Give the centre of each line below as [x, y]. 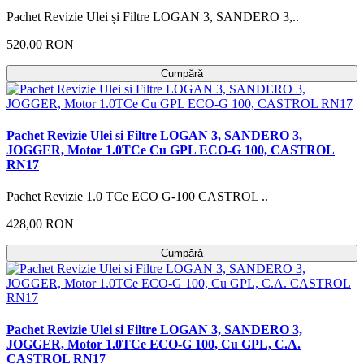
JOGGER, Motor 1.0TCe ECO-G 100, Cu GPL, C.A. [154, 344]
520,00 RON [40, 44]
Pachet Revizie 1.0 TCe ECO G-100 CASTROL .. [137, 197]
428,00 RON [40, 224]
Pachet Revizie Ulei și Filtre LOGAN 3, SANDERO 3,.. [153, 16]
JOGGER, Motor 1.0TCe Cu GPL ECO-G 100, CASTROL [171, 149]
